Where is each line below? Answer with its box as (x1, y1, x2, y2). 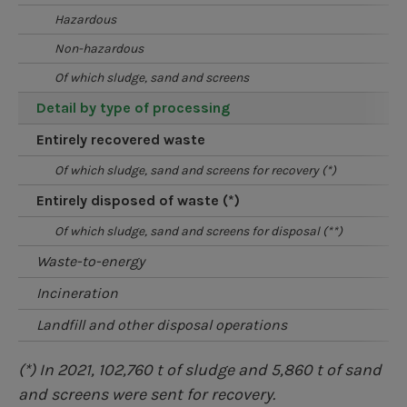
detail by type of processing (46, 98, 230, 116)
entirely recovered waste (45, 130, 205, 148)
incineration (40, 283, 118, 302)
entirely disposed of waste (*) (45, 191, 240, 209)
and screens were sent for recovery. (18, 383, 275, 404)
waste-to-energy (48, 252, 144, 270)
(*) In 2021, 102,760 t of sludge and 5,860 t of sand (18, 359, 382, 380)
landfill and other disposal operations (43, 315, 287, 333)
